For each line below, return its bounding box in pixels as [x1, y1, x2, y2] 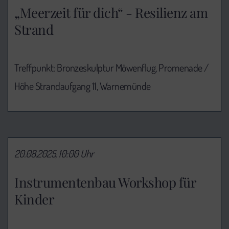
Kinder [14, 190, 54, 208]
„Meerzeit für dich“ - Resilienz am [14, 4, 208, 22]
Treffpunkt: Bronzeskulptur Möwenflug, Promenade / [14, 61, 209, 75]
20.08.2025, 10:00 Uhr [14, 147, 94, 161]
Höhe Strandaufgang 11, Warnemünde [14, 79, 151, 93]
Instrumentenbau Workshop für [14, 173, 196, 191]
